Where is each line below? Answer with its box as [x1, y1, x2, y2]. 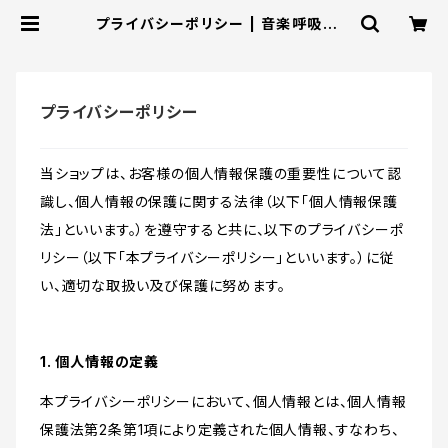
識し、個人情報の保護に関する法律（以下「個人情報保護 [40, 193, 398, 211]
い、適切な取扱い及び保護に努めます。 [40, 277, 286, 295]
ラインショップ [174, 31, 274, 48]
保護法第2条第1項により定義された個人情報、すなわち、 [40, 421, 400, 439]
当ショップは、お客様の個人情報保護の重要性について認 [40, 165, 402, 183]
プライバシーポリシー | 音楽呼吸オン [96, 15, 352, 32]
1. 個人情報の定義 [40, 353, 160, 371]
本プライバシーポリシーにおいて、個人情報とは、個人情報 [40, 393, 407, 411]
